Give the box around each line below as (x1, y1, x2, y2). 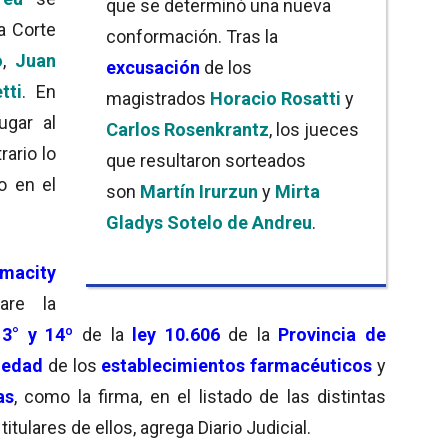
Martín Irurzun (140, 180, 258, 202)
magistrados (106, 87, 210, 109)
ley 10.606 (132, 323, 220, 345)
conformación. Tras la (106, 25, 278, 47)
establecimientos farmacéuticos (101, 354, 373, 376)
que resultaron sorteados (106, 149, 306, 171)
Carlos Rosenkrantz (106, 118, 269, 140)
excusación (106, 56, 200, 78)
